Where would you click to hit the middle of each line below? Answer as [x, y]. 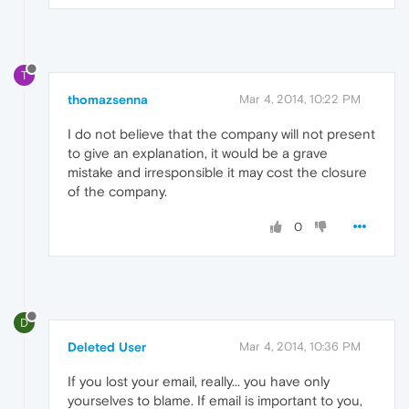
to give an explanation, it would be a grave [198, 152]
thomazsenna [108, 99]
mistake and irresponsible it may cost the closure [217, 172]
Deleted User [107, 346]
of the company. [117, 191]
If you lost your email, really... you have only [199, 381]
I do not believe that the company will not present [221, 133]
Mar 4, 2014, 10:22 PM [300, 99]
